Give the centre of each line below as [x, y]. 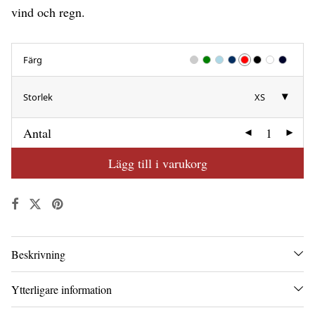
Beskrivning [38, 254]
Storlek [38, 97]
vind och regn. [48, 12]
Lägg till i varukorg [157, 163]
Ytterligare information [62, 289]
